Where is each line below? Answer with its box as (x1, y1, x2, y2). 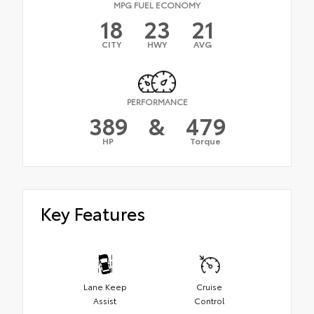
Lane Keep (83, 280, 127, 292)
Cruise (196, 280, 222, 292)
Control (194, 294, 224, 306)
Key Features (41, 200, 145, 226)
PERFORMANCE (126, 95, 188, 108)
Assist (93, 294, 116, 306)
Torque (190, 135, 221, 147)
